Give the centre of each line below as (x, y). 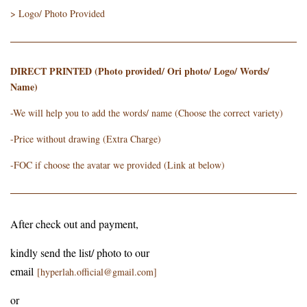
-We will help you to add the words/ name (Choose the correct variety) (147, 113)
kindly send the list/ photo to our (80, 253)
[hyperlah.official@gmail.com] (97, 272)
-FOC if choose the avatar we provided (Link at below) (118, 165)
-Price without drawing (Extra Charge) (86, 139)
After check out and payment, (76, 224)
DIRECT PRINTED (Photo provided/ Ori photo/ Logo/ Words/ (140, 71)
